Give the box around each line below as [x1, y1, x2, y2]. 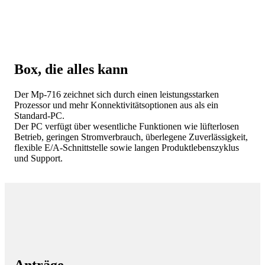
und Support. [14, 153, 63, 164]
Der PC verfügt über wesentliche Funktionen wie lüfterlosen [14, 121, 239, 132]
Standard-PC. [14, 111, 64, 121]
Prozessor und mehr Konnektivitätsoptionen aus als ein [14, 100, 218, 111]
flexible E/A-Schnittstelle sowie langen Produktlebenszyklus [14, 143, 239, 153]
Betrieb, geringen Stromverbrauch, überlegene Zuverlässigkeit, [14, 132, 248, 143]
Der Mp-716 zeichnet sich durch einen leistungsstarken [14, 89, 219, 100]
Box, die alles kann [14, 62, 128, 77]
